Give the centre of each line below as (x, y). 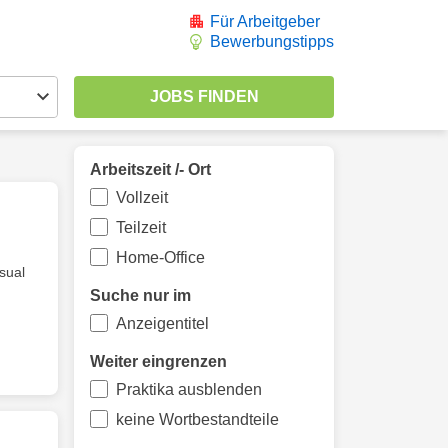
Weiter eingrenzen (158, 361)
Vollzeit (141, 197)
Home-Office (160, 257)
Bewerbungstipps (272, 41)
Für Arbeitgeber (265, 21)
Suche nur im (140, 295)
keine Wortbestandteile (197, 419)
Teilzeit (140, 227)
